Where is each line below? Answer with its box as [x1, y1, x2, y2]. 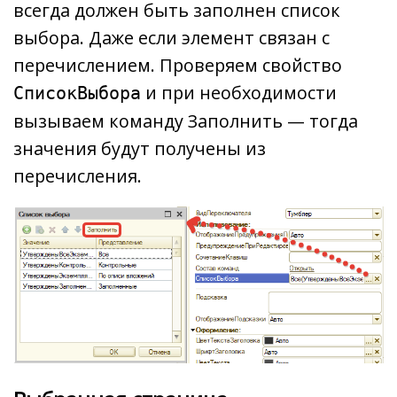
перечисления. [13, 163, 142, 188]
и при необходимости [141, 80, 337, 105]
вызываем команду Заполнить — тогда [13, 108, 358, 133]
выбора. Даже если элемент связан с [13, 25, 330, 50]
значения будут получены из [13, 136, 266, 160]
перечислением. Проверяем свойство [13, 52, 342, 77]
